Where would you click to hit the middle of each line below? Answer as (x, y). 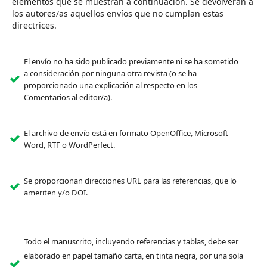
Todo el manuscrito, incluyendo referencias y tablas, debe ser (131, 242)
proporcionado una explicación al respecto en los (110, 86)
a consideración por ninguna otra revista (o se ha (110, 74)
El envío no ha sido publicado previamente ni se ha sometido (131, 62)
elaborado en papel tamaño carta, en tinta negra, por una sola (133, 256)
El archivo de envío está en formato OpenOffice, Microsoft (126, 133)
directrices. (34, 25)
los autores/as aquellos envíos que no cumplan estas (117, 13)
